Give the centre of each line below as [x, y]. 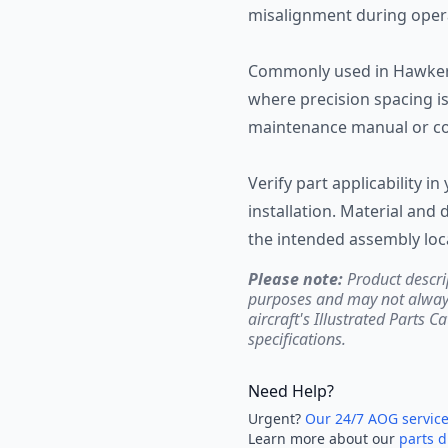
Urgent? [276, 418]
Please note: [295, 279]
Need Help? [291, 391]
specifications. [297, 339]
